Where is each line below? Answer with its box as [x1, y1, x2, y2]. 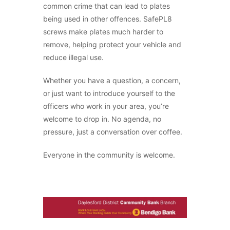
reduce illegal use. [43, 53, 104, 62]
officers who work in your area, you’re [43, 102, 169, 110]
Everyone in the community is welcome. [43, 150, 175, 159]
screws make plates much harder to [43, 27, 163, 36]
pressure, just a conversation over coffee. [43, 127, 182, 136]
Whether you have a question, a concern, [43, 76, 181, 85]
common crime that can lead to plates [43, 2, 170, 10]
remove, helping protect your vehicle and [43, 40, 181, 49]
